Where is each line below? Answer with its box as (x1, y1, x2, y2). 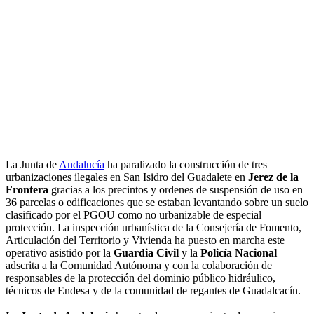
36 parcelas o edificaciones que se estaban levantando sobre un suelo (6, 196, 308, 209)
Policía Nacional (200, 247, 277, 259)
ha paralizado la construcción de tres (104, 158, 267, 171)
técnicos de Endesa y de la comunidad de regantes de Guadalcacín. (6, 285, 301, 297)
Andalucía (59, 158, 104, 171)
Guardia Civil (114, 247, 179, 259)
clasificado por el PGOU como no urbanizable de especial (6, 209, 261, 221)
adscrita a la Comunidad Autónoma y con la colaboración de (6, 259, 272, 272)
